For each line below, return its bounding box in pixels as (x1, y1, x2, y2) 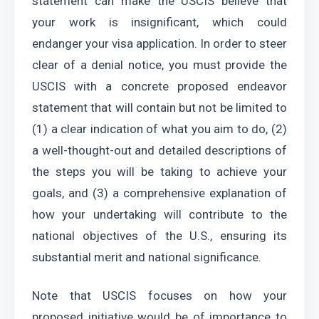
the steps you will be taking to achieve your (32, 164, 287, 179)
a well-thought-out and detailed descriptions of (32, 143, 287, 157)
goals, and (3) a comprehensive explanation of (32, 186, 287, 200)
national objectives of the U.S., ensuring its (32, 229, 287, 243)
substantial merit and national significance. (32, 250, 261, 264)
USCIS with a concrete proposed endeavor (32, 79, 287, 93)
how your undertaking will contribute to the (32, 207, 287, 221)
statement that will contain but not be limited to (32, 100, 287, 115)
